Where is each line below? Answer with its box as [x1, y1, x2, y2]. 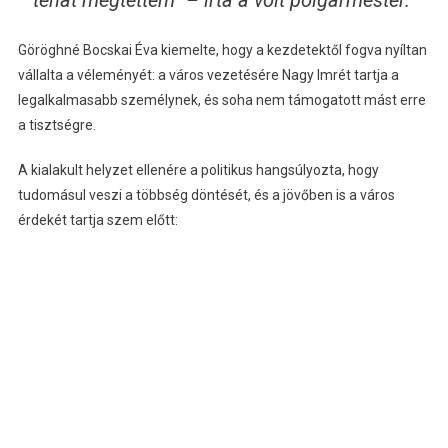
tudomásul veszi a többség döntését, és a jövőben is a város [17, 186, 395, 203]
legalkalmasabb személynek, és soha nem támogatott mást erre [17, 91, 426, 108]
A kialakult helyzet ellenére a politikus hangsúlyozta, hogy [17, 161, 379, 178]
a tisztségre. [17, 116, 96, 133]
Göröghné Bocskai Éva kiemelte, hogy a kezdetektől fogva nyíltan [17, 41, 427, 58]
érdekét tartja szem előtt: [17, 211, 178, 228]
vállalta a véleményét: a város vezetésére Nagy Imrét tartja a [17, 66, 399, 83]
